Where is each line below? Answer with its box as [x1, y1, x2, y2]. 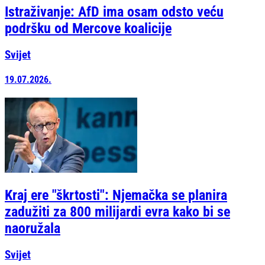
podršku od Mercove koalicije [5, 20, 172, 37]
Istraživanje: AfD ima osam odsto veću [5, 3, 224, 20]
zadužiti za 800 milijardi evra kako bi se [5, 203, 230, 220]
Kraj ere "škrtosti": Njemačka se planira [5, 186, 227, 203]
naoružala [5, 219, 60, 237]
